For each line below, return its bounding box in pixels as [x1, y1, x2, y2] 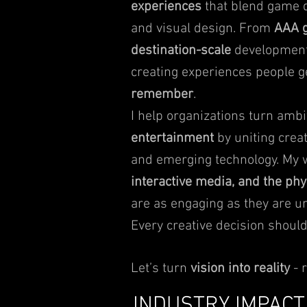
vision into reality [191, 260, 290, 277]
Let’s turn [131, 260, 191, 277]
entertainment [131, 130, 214, 147]
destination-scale [131, 42, 231, 59]
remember [131, 86, 193, 103]
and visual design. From [131, 21, 274, 37]
